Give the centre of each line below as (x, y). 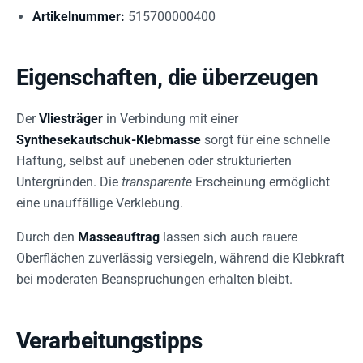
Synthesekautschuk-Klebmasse (109, 140)
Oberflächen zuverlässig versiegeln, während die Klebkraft (180, 258)
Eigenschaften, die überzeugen (167, 77)
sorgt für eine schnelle (265, 140)
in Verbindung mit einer (171, 119)
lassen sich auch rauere (228, 237)
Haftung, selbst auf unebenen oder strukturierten (154, 161)
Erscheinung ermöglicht (261, 182)
